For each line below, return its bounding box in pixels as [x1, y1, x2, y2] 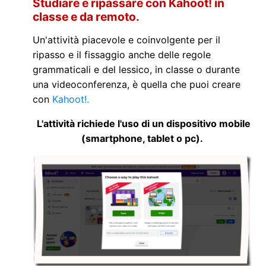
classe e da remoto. [33, 9, 140, 24]
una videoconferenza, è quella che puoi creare [33, 78, 240, 90]
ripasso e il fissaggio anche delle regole [33, 48, 211, 61]
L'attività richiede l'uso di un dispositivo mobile [36, 117, 251, 129]
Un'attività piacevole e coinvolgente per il [33, 33, 220, 46]
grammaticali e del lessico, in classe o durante [33, 63, 240, 75]
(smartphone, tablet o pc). [81, 132, 205, 144]
